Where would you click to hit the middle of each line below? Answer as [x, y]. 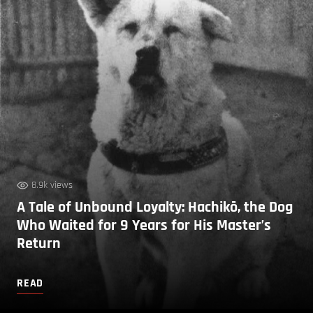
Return [39, 243]
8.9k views [52, 185]
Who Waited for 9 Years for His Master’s [144, 225]
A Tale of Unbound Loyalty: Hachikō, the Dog [155, 207]
